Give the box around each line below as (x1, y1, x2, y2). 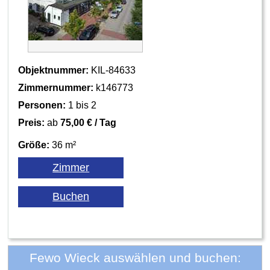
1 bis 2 (66, 99, 97, 110)
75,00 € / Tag (60, 117, 117, 128)
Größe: (18, 139, 50, 150)
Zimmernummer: (18, 82, 94, 93)
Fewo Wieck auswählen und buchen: (29, 251, 241, 265)
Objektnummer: (18, 64, 89, 75)
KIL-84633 (89, 64, 136, 75)
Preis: (18, 117, 45, 128)
